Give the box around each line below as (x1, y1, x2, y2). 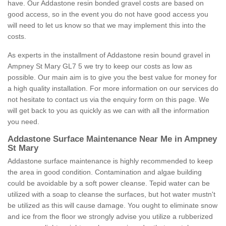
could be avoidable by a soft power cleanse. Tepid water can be (8, 179, 210, 188)
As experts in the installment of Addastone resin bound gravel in (8, 51, 210, 60)
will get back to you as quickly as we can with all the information (8, 106, 209, 115)
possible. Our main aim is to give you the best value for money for (8, 73, 217, 82)
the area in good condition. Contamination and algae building (8, 168, 202, 177)
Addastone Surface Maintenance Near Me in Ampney (8, 134, 217, 144)
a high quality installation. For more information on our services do (8, 84, 218, 93)
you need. (8, 118, 39, 126)
